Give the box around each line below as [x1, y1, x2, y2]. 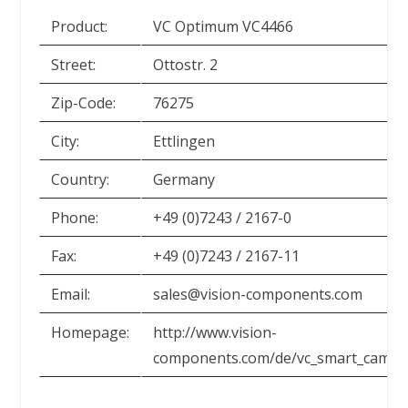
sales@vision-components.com [152, 283, 362, 304]
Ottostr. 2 [152, 54, 218, 75]
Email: [50, 283, 90, 304]
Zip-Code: [50, 92, 116, 113]
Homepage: [50, 321, 129, 342]
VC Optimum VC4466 [152, 15, 293, 36]
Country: [50, 168, 109, 189]
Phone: [50, 207, 98, 228]
